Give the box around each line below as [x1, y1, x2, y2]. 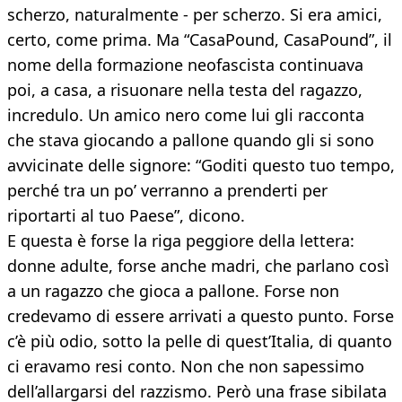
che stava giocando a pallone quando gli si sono [7, 129, 374, 152]
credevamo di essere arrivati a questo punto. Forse [7, 305, 394, 328]
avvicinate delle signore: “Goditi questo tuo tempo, [7, 154, 395, 177]
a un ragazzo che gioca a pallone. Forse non [7, 280, 339, 302]
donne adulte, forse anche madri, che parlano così [7, 255, 389, 277]
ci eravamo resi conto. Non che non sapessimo [7, 355, 364, 378]
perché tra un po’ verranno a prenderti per [7, 179, 328, 202]
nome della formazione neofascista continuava [7, 54, 363, 76]
